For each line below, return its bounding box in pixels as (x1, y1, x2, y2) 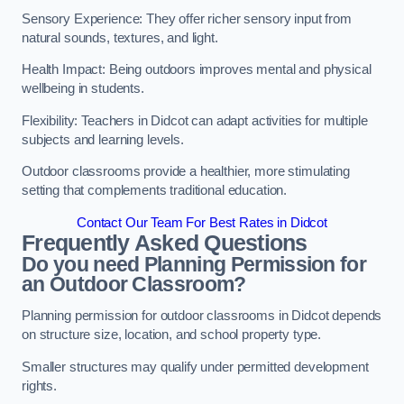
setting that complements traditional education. (22, 183, 288, 198)
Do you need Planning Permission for (22, 252, 367, 276)
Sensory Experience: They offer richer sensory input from (22, 11, 352, 26)
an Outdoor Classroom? (22, 271, 246, 296)
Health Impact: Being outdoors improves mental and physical (22, 62, 372, 78)
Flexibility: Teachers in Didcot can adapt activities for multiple (22, 113, 368, 128)
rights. (22, 378, 57, 393)
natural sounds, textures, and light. (22, 30, 218, 45)
